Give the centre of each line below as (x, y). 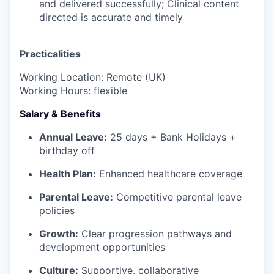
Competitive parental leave (177, 197)
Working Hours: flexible (73, 91)
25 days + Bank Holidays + (172, 137)
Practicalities (50, 54)
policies (57, 210)
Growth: (59, 234)
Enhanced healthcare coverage (169, 174)
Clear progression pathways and (155, 234)
